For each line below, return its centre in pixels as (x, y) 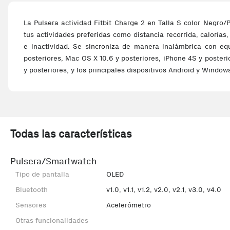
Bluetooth (32, 190)
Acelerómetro (128, 205)
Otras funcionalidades (52, 221)
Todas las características (71, 134)
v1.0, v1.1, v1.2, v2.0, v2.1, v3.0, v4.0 (164, 190)
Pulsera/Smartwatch (53, 161)
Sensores (31, 205)
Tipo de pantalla (42, 174)
